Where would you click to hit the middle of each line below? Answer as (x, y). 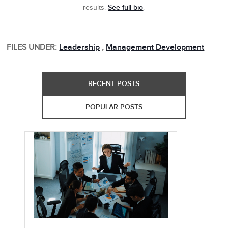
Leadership (80, 48)
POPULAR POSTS (114, 107)
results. (96, 8)
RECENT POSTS (114, 84)
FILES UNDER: (32, 48)
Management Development (155, 48)
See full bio (126, 8)
